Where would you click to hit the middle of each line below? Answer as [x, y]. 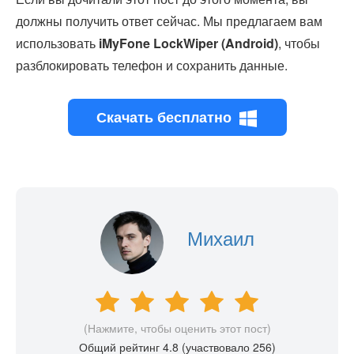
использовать [57, 43]
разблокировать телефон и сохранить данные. [152, 66]
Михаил [220, 238]
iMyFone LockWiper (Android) [188, 43]
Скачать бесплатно [164, 117]
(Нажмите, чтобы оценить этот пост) [177, 328]
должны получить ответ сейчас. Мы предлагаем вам [169, 21]
